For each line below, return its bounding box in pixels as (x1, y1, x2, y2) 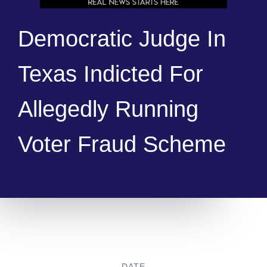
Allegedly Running (17, 97, 198, 122)
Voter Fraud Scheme (17, 132, 226, 157)
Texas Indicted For (17, 61, 203, 87)
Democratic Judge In (17, 26, 226, 52)
